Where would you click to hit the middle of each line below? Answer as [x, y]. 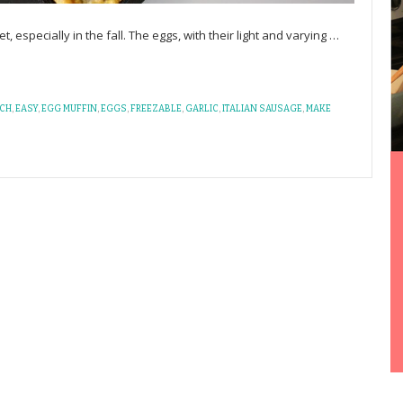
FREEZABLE [156, 109]
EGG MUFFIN [69, 109]
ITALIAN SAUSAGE [262, 109]
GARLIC [202, 109]
